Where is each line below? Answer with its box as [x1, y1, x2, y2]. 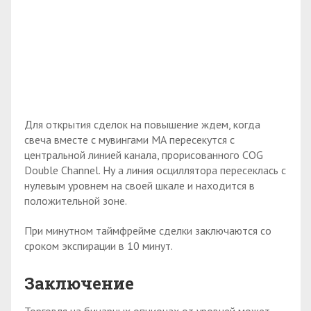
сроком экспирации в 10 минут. [24, 238, 173, 253]
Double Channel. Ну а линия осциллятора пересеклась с [24, 162, 286, 177]
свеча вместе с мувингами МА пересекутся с [24, 132, 235, 146]
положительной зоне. [24, 193, 127, 208]
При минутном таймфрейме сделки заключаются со [24, 223, 271, 237]
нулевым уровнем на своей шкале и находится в [24, 178, 255, 192]
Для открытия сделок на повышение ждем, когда [24, 117, 260, 131]
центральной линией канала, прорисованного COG [24, 147, 263, 162]
